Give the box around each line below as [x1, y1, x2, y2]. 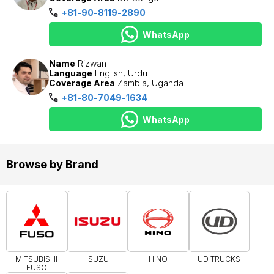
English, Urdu [95, 68, 147, 78]
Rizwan [78, 58, 106, 68]
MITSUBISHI [15, 254, 58, 264]
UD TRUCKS [198, 254, 241, 264]
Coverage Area [49, 78, 115, 88]
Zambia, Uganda [117, 78, 183, 88]
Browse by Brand [6, 158, 98, 171]
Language [49, 68, 92, 78]
